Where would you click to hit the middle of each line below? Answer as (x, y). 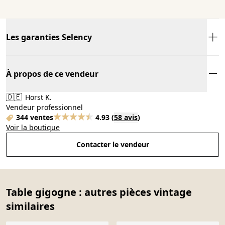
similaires (30, 206)
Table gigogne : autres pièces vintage (99, 192)
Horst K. (37, 97)
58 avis (126, 117)
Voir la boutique (33, 127)
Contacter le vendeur (113, 144)
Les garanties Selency (49, 37)
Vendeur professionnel (44, 107)
